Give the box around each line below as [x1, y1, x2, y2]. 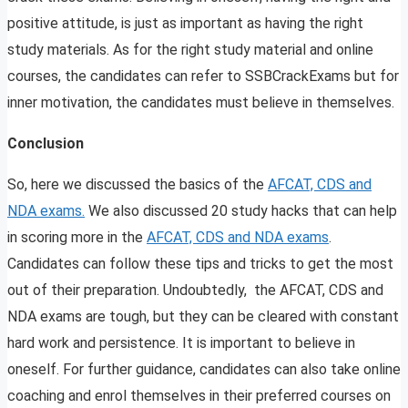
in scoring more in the [7, 229, 147, 247]
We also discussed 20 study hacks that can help [85, 202, 397, 220]
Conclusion [7, 135, 87, 153]
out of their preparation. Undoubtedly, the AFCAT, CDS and [7, 281, 383, 300]
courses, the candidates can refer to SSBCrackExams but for [7, 67, 399, 86]
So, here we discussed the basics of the [7, 176, 268, 194]
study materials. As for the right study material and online [7, 41, 373, 59]
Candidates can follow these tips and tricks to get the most [7, 255, 393, 273]
